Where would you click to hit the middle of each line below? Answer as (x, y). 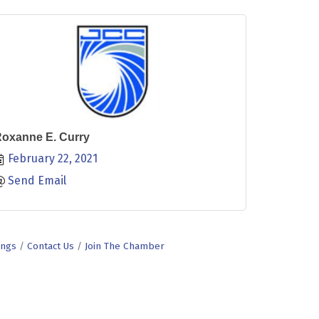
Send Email (37, 181)
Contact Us (51, 246)
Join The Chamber (125, 246)
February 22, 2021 (52, 158)
